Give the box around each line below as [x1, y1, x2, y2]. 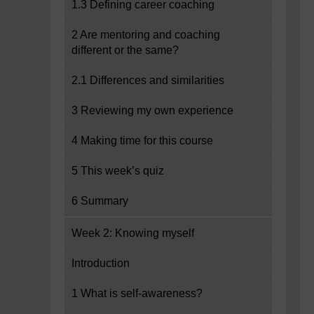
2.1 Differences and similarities [71, 74, 224, 86]
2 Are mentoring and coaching [71, 29, 220, 41]
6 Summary [71, 195, 128, 207]
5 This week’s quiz [71, 165, 164, 177]
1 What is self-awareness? [71, 287, 203, 299]
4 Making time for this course [71, 135, 213, 146]
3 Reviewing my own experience [71, 104, 233, 116]
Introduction [71, 257, 130, 269]
